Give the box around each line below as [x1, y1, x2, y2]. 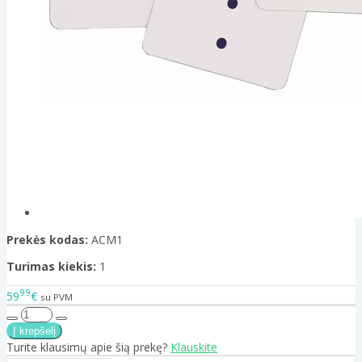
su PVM [40, 290, 73, 303]
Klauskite [170, 339, 217, 355]
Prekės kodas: [6, 232, 88, 248]
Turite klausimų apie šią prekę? [6, 339, 170, 355]
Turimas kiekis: [6, 259, 96, 275]
